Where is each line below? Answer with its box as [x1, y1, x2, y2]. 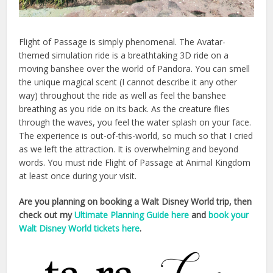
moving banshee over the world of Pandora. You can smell [19, 63, 250, 75]
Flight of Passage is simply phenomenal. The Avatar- [19, 36, 226, 48]
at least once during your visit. [19, 170, 137, 182]
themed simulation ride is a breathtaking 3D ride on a [19, 49, 229, 62]
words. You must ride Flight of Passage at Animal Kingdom [19, 157, 251, 169]
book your [208, 209, 249, 221]
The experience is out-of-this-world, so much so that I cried [19, 130, 253, 142]
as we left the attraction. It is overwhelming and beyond [19, 143, 239, 155]
